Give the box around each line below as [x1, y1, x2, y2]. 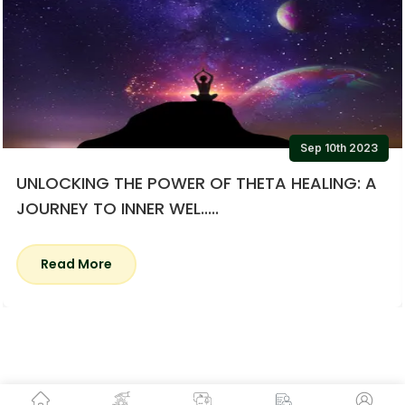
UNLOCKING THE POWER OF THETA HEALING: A [16, 172, 377, 195]
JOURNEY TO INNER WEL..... [16, 197, 219, 221]
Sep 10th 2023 [300, 141, 378, 155]
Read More [41, 255, 112, 274]
